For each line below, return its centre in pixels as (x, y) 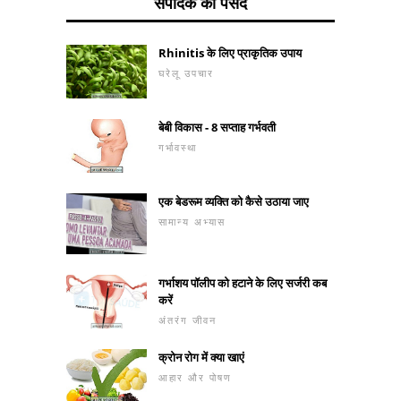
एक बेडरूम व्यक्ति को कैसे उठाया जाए (234, 202)
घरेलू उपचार (186, 73)
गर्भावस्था (178, 148)
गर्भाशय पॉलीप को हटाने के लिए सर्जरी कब (243, 282)
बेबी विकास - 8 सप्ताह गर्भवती (217, 128)
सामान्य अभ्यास (192, 222)
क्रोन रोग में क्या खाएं (201, 357)
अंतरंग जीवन (188, 320)
